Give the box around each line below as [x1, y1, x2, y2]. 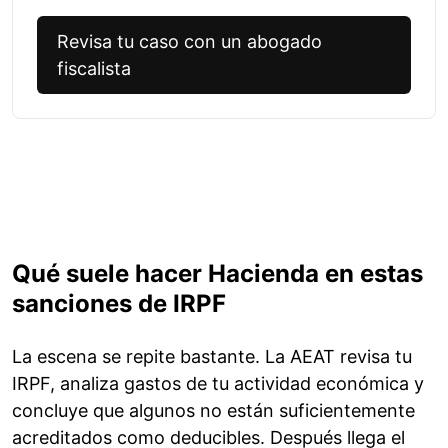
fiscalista [57, 58, 131, 80]
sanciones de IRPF [12, 289, 226, 319]
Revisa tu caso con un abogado [57, 31, 322, 53]
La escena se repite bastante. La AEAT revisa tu [12, 346, 412, 368]
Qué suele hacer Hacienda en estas [12, 259, 423, 289]
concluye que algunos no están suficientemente [12, 400, 415, 422]
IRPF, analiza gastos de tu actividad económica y [12, 373, 424, 395]
